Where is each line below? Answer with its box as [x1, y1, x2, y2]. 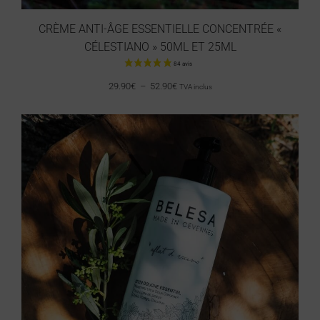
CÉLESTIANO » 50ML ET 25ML [84, 40, 236, 54]
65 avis [285, 88, 316, 99]
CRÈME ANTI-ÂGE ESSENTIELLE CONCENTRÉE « [39, 22, 281, 36]
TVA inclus [179, 82, 212, 91]
